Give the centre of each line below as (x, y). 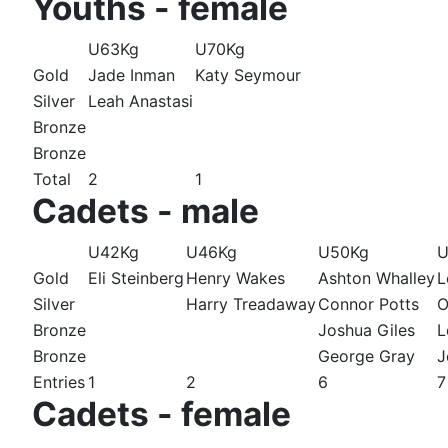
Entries (59, 382)
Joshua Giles (366, 330)
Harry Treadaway (251, 304)
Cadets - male (145, 211)
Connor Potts (368, 304)
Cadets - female (161, 414)
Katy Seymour (248, 75)
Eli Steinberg (136, 278)
